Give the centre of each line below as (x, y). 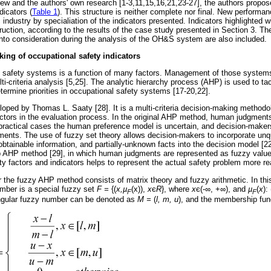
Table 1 (45, 11)
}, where (177, 189)
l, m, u (167, 200)
